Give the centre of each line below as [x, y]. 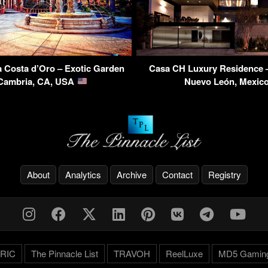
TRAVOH [132, 254]
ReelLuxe [184, 254]
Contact [177, 175]
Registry [225, 175]
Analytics [83, 175]
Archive [132, 175]
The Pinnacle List [64, 254]
